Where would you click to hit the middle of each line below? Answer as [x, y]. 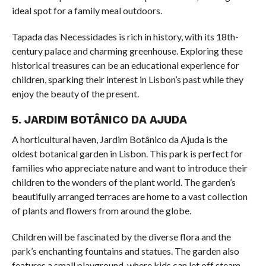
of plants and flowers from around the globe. [101, 211]
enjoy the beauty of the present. [75, 94]
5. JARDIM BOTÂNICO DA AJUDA [99, 120]
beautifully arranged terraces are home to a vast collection [129, 197]
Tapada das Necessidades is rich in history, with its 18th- [125, 37]
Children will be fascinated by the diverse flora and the [121, 237]
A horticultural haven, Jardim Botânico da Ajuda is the [119, 140]
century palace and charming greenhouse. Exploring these [127, 51]
